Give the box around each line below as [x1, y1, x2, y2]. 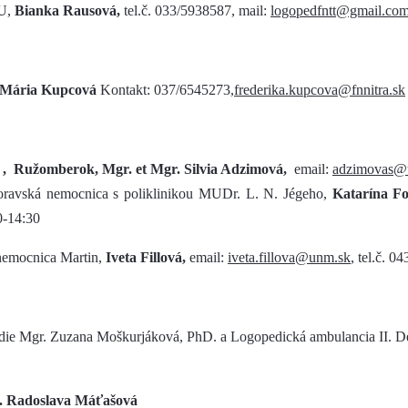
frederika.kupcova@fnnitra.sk [234, 82, 405, 97]
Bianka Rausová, [15, 3, 120, 18]
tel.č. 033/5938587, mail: [120, 3, 270, 18]
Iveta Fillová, [106, 250, 189, 265]
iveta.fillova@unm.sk [228, 250, 351, 265]
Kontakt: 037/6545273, [100, 82, 234, 97]
